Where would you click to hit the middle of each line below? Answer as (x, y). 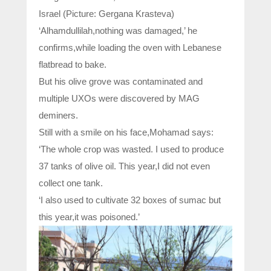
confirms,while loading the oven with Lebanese (130, 48)
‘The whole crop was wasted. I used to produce (131, 149)
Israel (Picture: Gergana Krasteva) (106, 14)
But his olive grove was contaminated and (121, 82)
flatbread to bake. (73, 65)
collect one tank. (71, 183)
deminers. (58, 116)
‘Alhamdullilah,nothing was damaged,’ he (118, 31)
